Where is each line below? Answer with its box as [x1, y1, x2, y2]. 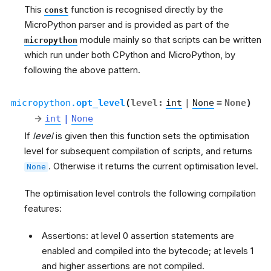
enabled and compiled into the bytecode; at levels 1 [42, 246, 254, 257]
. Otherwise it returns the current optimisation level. [48, 161, 258, 172]
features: [24, 203, 62, 215]
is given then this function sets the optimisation [53, 131, 249, 142]
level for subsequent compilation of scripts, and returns [24, 146, 252, 157]
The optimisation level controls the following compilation [24, 188, 256, 200]
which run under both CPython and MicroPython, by [24, 50, 235, 61]
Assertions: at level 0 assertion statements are [42, 230, 235, 242]
